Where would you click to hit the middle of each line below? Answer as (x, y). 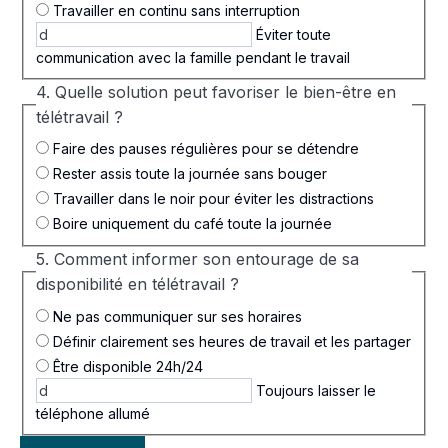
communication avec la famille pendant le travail (193, 57)
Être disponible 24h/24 (126, 367)
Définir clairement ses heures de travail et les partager (230, 342)
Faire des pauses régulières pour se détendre (204, 149)
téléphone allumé (93, 413)
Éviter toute (291, 34)
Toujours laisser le (314, 390)
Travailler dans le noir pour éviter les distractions (211, 199)
